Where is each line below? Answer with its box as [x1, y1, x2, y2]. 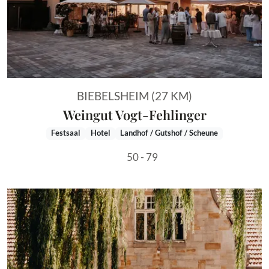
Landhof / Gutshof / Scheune [119, 128, 218, 138]
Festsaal [51, 128, 81, 138]
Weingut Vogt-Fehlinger [62, 105, 207, 123]
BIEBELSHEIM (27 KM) [77, 88, 192, 103]
